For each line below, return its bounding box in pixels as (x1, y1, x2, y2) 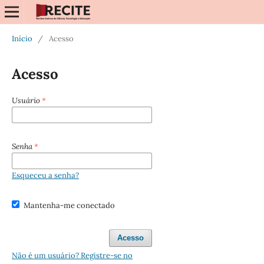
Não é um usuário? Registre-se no (11, 250, 133, 260)
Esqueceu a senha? (11, 170, 79, 180)
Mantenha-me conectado (24, 200, 115, 210)
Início (11, 33, 32, 44)
